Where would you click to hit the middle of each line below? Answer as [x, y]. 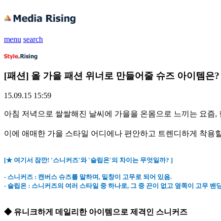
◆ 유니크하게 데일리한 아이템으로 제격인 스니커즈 [96, 212]
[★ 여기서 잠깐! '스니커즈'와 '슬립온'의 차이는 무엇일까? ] [88, 160]
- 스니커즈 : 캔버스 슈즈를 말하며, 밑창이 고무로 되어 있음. [88, 177]
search [33, 39]
